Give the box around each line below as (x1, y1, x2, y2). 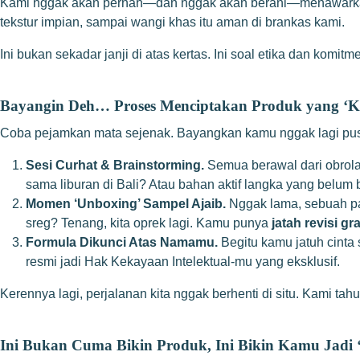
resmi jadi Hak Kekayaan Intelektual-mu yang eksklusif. (26, 254, 340, 268)
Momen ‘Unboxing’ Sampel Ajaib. (26, 196, 226, 211)
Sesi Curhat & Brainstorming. (26, 157, 204, 172)
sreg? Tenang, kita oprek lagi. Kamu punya (26, 215, 272, 230)
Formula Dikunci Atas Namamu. (26, 235, 218, 249)
